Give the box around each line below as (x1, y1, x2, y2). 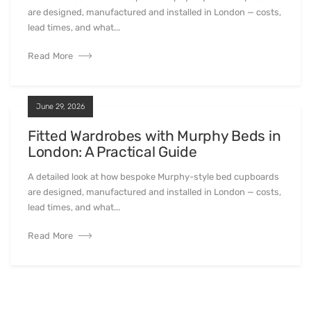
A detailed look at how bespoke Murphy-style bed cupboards (28, 171, 279, 183)
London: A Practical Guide (28, 143, 201, 161)
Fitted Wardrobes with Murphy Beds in (28, 127, 281, 145)
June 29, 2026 (36, 102, 85, 112)
